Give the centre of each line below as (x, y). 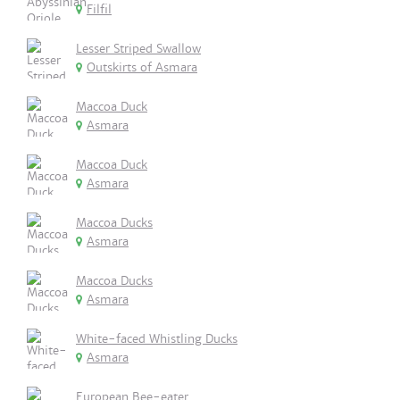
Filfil (99, 9)
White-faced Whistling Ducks (157, 339)
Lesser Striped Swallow (138, 49)
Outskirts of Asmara (142, 67)
